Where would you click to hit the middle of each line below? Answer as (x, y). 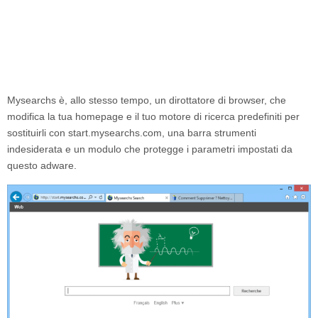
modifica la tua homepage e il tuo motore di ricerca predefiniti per (153, 116)
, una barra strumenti (209, 133)
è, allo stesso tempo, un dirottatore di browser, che (171, 100)
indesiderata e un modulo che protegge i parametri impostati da (150, 149)
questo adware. (42, 165)
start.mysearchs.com (115, 133)
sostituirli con (38, 133)
